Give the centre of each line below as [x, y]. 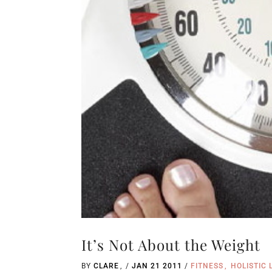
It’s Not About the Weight [171, 245]
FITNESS [207, 266]
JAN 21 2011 [157, 266]
